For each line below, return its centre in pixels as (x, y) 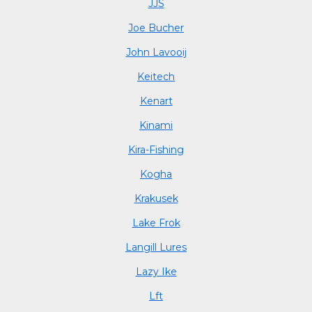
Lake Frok (156, 223)
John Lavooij (156, 52)
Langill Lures (156, 247)
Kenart (156, 101)
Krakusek (156, 198)
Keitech (156, 76)
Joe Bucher (156, 28)
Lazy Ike (156, 271)
